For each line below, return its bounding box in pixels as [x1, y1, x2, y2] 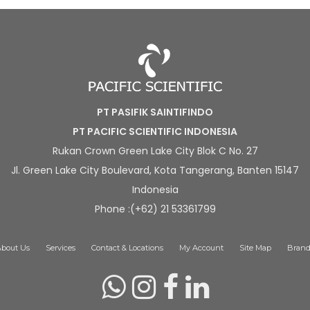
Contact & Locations [91, 243, 163, 253]
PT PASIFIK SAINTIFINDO [97, 105, 213, 119]
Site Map [239, 243, 271, 253]
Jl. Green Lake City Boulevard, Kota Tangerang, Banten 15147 [11, 163, 299, 177]
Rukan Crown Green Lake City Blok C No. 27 [52, 144, 258, 158]
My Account [179, 243, 224, 253]
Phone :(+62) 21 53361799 [94, 202, 216, 216]
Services [46, 243, 75, 253]
